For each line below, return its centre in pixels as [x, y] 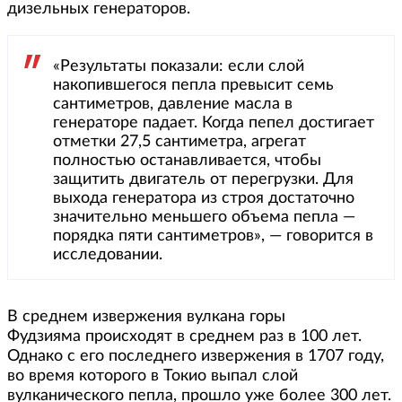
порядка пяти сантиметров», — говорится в [213, 236]
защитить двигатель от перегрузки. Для [203, 180]
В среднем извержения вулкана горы [146, 317]
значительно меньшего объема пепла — [204, 218]
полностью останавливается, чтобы [187, 161]
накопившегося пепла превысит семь [193, 86]
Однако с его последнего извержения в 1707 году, [196, 357]
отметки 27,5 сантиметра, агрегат [179, 142]
